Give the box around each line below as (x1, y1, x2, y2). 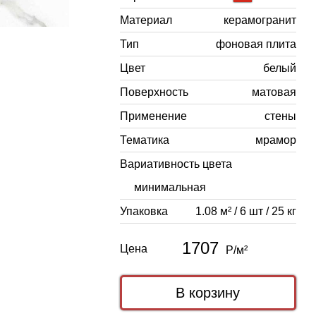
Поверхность (119, 86, 188, 98)
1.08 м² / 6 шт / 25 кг (195, 205, 296, 217)
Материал (119, 14, 172, 26)
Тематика (119, 134, 169, 146)
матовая (251, 86, 296, 98)
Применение (119, 110, 187, 122)
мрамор (255, 134, 296, 146)
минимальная (133, 181, 206, 193)
